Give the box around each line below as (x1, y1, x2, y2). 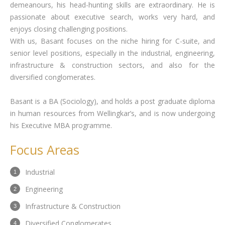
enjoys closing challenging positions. (10, 24, 128, 34)
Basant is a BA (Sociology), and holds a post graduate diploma (10, 96, 215, 106)
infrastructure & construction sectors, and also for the (10, 60, 215, 70)
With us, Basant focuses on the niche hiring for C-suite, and (10, 36, 215, 46)
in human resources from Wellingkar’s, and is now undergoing (10, 108, 215, 118)
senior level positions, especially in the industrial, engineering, (10, 48, 215, 58)
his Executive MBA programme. (10, 121, 112, 130)
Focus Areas (10, 141, 79, 158)
